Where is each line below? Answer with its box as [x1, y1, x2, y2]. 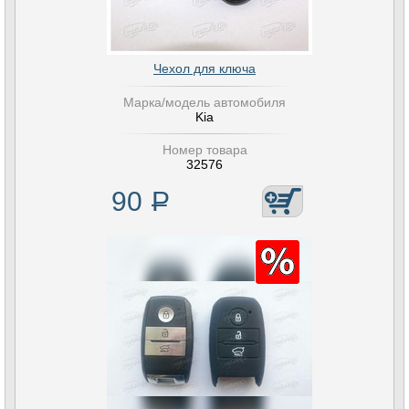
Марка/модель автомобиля [123, 95, 286, 110]
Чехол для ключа [153, 61, 256, 76]
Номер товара [162, 142, 247, 157]
